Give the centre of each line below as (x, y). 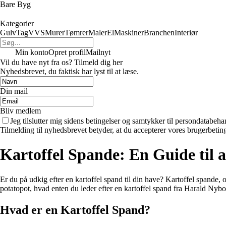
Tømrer (76, 33)
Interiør (186, 33)
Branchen (159, 33)
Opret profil (67, 52)
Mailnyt (98, 52)
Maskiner (129, 33)
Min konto (32, 52)
